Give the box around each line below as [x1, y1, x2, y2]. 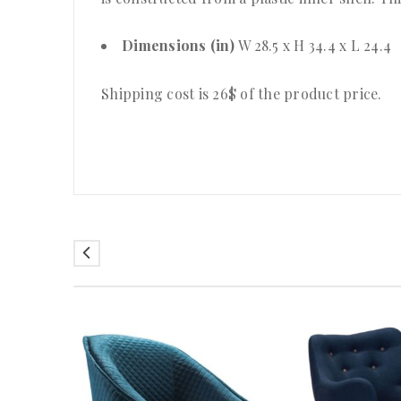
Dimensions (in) [122, 36, 238, 55]
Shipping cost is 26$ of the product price [101, 84, 379, 104]
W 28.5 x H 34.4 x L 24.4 [238, 36, 391, 55]
